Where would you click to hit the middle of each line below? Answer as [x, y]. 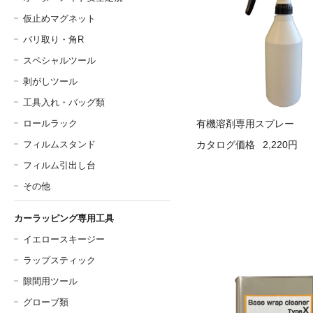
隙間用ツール [50, 281]
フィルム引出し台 [59, 165]
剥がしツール [50, 81]
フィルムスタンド [59, 144]
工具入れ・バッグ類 [64, 102]
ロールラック [50, 123]
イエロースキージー [64, 239]
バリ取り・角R [53, 39]
